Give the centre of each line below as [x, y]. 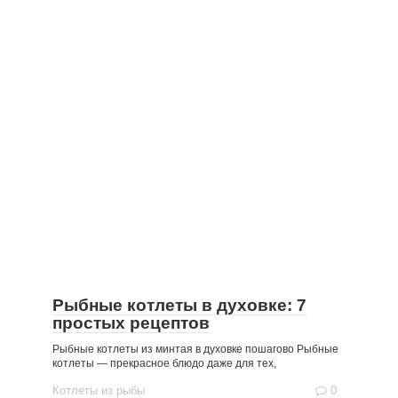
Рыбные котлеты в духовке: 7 [179, 305]
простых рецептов [131, 323]
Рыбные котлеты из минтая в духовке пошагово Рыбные [195, 349]
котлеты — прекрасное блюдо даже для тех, [164, 363]
